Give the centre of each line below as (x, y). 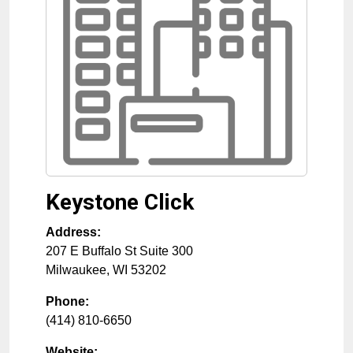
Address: (73, 232)
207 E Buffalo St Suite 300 (119, 251)
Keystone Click (120, 202)
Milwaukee (76, 270)
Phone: (67, 301)
